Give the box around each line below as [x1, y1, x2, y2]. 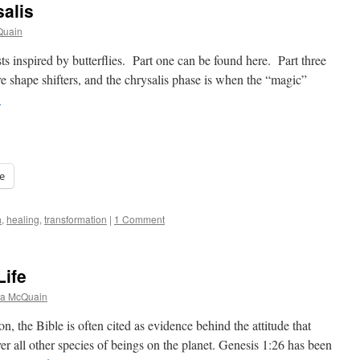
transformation [44, 212, 107, 226]
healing [6, 212, 39, 226]
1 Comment [114, 212, 165, 226]
